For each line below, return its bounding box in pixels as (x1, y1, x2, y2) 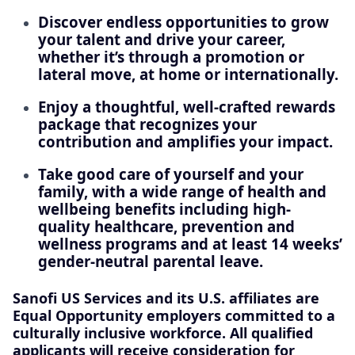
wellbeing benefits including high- (38, 198, 291, 219)
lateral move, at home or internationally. (38, 64, 338, 85)
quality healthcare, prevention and (38, 216, 295, 236)
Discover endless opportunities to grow (38, 12, 329, 32)
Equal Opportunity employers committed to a (13, 305, 335, 325)
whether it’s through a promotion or (38, 47, 304, 67)
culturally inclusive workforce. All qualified (13, 323, 313, 342)
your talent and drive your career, (38, 29, 285, 50)
